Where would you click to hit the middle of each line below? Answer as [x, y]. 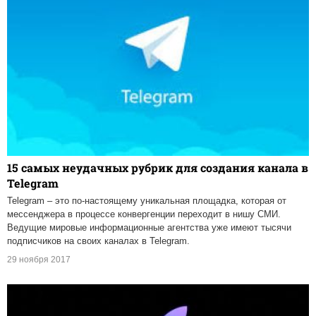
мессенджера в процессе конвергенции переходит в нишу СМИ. [144, 214]
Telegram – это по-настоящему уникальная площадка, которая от [147, 201]
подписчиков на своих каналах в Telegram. [98, 241]
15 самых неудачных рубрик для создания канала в [158, 168]
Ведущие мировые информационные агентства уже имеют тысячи [149, 228]
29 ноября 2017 [39, 260]
